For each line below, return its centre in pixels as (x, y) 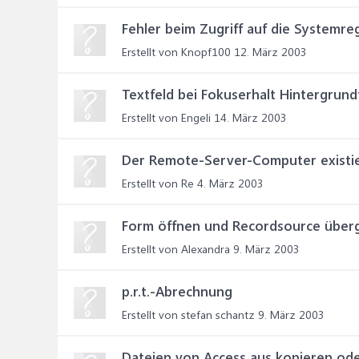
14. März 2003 (250, 117)
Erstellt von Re (158, 183)
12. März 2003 (270, 52)
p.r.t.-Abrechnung (177, 291)
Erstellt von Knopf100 (176, 52)
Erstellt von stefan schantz (188, 315)
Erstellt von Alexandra (176, 249)
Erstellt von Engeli (166, 117)
